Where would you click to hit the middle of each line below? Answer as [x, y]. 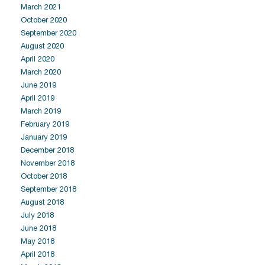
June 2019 [38, 85]
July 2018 [37, 215]
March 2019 [41, 111]
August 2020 [42, 46]
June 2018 [38, 228]
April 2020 [38, 59]
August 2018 [42, 202]
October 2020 [44, 20]
